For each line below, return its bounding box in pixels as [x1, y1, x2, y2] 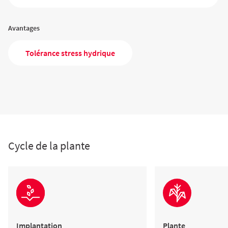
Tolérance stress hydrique [25, 48, 115, 58]
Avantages [8, 23, 40, 33]
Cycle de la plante [8, 138, 90, 153]
